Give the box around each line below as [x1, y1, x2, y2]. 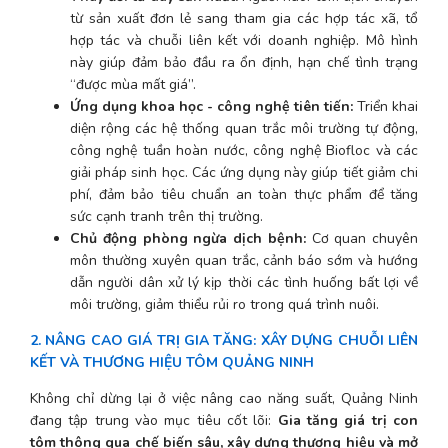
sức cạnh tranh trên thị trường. [70, 206, 263, 226]
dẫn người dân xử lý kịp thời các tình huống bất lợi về [70, 272, 418, 292]
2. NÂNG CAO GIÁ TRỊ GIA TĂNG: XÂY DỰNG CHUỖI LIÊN [30, 330, 418, 350]
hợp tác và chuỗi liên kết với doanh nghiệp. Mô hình [70, 30, 418, 50]
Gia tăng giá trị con [277, 410, 419, 430]
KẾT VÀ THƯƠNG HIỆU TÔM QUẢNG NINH [30, 352, 314, 372]
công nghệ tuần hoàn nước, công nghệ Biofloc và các [70, 140, 418, 160]
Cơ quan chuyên [305, 228, 418, 248]
